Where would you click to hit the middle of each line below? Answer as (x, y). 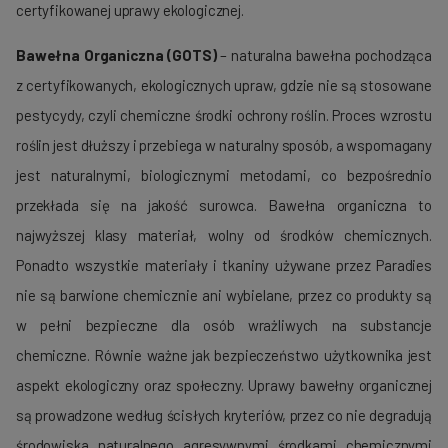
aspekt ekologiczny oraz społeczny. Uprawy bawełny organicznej (224, 385)
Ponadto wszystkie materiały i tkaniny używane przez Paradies (224, 265)
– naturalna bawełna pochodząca (324, 55)
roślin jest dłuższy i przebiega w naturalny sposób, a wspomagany (224, 145)
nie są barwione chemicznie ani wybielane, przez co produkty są (224, 295)
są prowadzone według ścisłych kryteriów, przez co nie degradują (224, 415)
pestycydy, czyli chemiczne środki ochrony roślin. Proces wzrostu (224, 115)
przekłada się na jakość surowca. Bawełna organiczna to (224, 205)
